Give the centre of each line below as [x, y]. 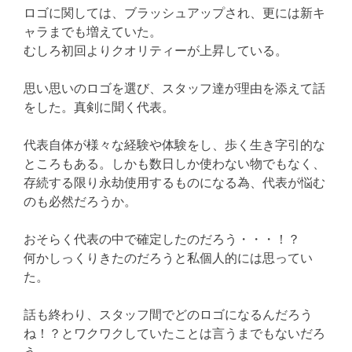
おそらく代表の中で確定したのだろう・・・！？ [162, 238]
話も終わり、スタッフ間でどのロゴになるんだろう [168, 314]
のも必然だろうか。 [80, 201]
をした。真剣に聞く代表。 [99, 106]
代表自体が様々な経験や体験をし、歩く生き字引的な [174, 144]
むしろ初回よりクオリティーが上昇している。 [156, 50]
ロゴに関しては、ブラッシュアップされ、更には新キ [174, 12]
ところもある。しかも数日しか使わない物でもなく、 [174, 163]
